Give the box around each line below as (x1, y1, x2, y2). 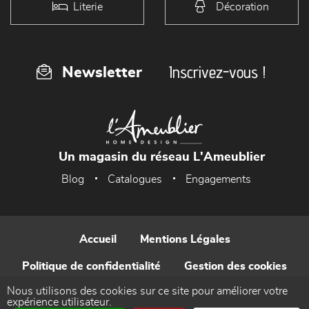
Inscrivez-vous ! (169, 62, 266, 83)
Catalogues (108, 174, 162, 186)
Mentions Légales (139, 234, 230, 246)
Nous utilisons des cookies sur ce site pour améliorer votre (7, 286, 288, 297)
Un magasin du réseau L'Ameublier (58, 151, 265, 164)
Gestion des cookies (184, 261, 287, 272)
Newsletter (62, 65, 142, 81)
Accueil (79, 234, 117, 246)
